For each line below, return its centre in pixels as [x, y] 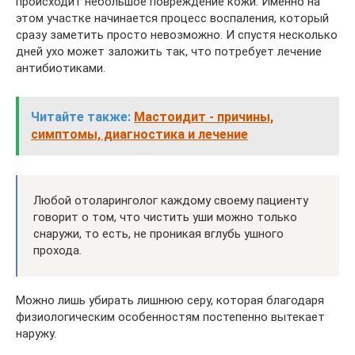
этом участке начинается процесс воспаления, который [172, 18]
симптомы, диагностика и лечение [139, 134]
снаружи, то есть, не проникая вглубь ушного [158, 233]
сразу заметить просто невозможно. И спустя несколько [177, 34]
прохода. [57, 250]
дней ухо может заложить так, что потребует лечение [169, 51]
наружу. [36, 333]
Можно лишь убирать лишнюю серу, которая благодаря [170, 300]
